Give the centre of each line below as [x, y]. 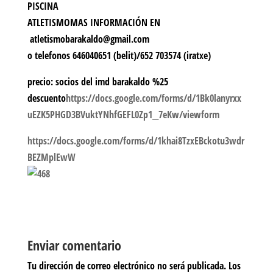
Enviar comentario [74, 245]
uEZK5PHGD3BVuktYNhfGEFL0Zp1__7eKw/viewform [123, 115]
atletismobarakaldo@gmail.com [88, 39]
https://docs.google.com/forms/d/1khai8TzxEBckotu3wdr [136, 141]
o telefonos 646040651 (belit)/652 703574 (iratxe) [119, 56]
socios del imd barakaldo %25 [112, 82]
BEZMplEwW [51, 158]
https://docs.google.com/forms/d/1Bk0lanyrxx [153, 98]
